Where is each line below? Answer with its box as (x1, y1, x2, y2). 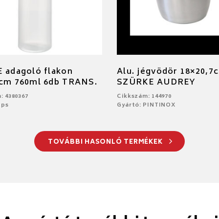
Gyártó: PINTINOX (117, 100, 176, 110)
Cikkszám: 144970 (117, 91, 172, 101)
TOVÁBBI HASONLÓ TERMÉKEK (47, 136, 165, 148)
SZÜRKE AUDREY (117, 75, 196, 89)
